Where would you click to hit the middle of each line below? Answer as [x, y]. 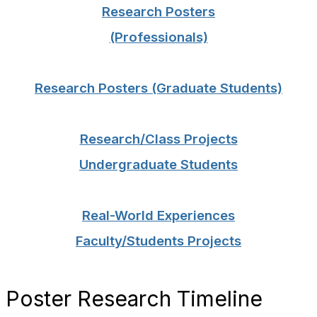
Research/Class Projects [158, 139]
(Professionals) [158, 37]
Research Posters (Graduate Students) [158, 88]
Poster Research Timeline [134, 299]
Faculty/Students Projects [158, 241]
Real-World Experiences [158, 215]
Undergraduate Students [158, 165]
